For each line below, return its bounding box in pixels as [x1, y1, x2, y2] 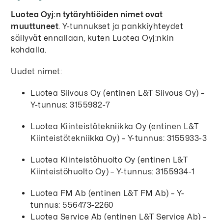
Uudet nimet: [11, 67, 64, 77]
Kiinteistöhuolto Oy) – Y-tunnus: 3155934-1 [30, 167, 197, 177]
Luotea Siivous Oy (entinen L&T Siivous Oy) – [30, 88, 205, 98]
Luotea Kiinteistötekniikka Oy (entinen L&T [30, 122, 199, 132]
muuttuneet [11, 22, 59, 31]
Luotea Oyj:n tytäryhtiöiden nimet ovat [11, 10, 163, 20]
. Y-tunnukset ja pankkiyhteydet [58, 22, 184, 31]
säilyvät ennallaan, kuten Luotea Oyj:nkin [11, 33, 174, 43]
